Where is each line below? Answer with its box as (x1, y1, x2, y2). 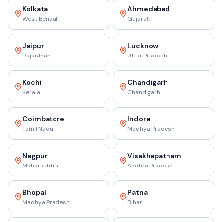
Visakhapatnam (127, 151, 181, 160)
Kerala (22, 88, 40, 96)
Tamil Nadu (22, 125, 54, 133)
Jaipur (22, 41, 44, 50)
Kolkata (22, 4, 48, 13)
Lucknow (127, 41, 159, 50)
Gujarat (127, 15, 149, 23)
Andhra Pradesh (127, 162, 173, 169)
